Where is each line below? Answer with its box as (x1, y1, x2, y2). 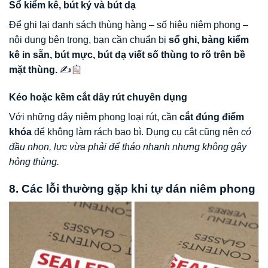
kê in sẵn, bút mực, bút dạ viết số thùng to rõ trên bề (9, 50, 245, 60)
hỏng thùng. (9, 156, 59, 167)
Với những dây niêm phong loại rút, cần (9, 111, 179, 122)
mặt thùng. (9, 65, 57, 75)
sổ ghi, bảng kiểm (169, 35, 249, 45)
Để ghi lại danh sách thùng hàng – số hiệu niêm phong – (9, 20, 248, 31)
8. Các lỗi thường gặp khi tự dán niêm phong (9, 182, 255, 195)
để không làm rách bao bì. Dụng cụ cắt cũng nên (32, 126, 241, 137)
